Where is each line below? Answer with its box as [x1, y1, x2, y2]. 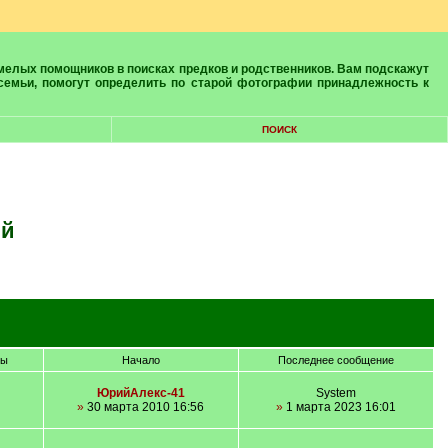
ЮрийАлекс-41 [96, 386, 185, 400]
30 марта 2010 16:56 [84, 400, 204, 414]
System [315, 386, 356, 400]
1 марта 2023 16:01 [282, 400, 396, 414]
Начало [121, 354, 160, 366]
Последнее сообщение [277, 354, 394, 366]
